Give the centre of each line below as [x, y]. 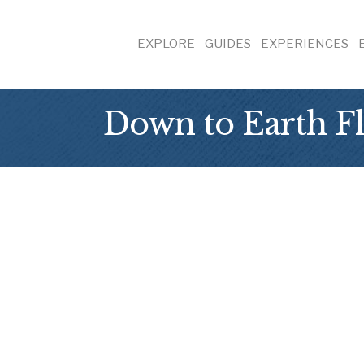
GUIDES [228, 43]
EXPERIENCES [305, 43]
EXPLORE [166, 43]
